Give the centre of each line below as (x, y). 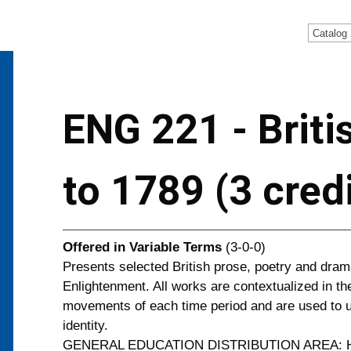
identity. (85, 325)
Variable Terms (175, 247)
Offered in (94, 247)
